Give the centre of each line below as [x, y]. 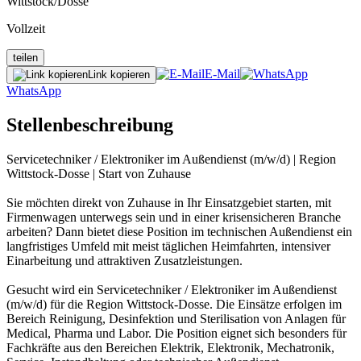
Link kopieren [119, 74]
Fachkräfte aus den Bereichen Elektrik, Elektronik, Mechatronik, [170, 347]
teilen [25, 57]
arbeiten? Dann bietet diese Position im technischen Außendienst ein [179, 231]
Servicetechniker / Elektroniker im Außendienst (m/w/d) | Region [171, 159]
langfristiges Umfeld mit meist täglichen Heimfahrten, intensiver [168, 246]
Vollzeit [26, 28]
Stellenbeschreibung [90, 124]
